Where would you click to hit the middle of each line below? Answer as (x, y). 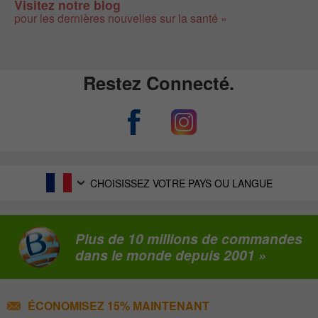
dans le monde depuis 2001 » (171, 254)
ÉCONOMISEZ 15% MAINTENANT (119, 306)
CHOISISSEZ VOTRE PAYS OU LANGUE (181, 183)
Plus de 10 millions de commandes (189, 238)
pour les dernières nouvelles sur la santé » (121, 18)
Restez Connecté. (159, 82)
